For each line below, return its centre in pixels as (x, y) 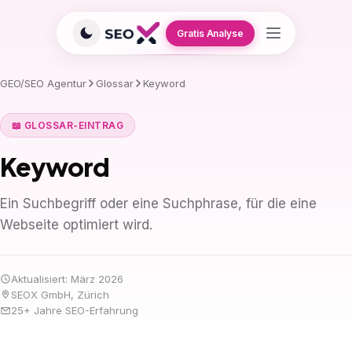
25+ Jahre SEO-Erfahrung (75, 310)
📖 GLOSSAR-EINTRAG (68, 125)
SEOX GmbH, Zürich (60, 295)
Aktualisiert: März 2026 (67, 279)
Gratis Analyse (210, 33)
